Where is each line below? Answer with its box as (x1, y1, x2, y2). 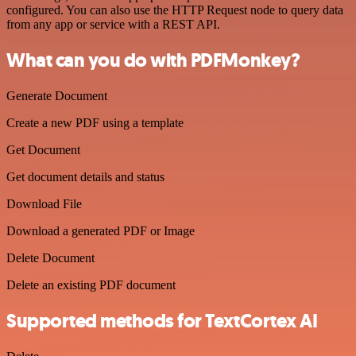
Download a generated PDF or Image (6, 223, 195, 238)
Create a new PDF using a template (6, 115, 184, 130)
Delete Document (6, 250, 95, 265)
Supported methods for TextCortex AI (6, 308, 318, 334)
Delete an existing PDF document (6, 277, 176, 292)
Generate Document (6, 88, 107, 103)
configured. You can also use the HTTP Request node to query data (6, 3, 343, 17)
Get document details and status (6, 169, 164, 184)
